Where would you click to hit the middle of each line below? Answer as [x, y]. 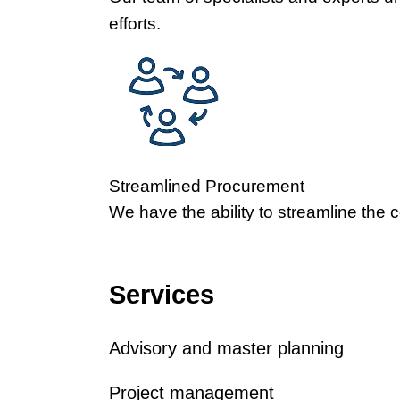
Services [162, 295]
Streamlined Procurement [207, 186]
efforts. [135, 24]
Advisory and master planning [226, 348]
